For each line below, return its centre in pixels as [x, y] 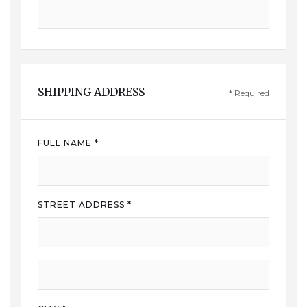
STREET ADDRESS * [85, 205]
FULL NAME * [68, 143]
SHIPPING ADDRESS [91, 92]
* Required [249, 93]
